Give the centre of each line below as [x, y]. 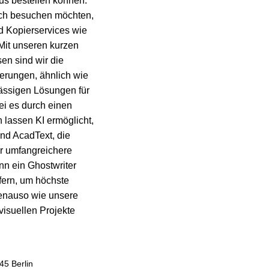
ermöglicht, [69, 121]
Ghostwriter [52, 166]
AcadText [32, 136]
